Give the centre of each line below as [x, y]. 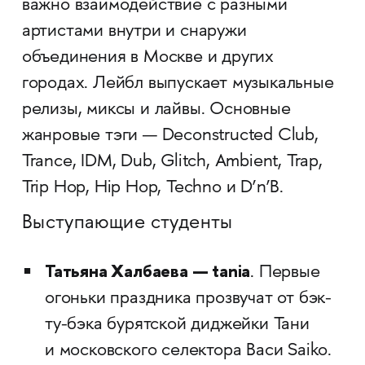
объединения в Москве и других [148, 58]
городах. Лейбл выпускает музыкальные [178, 84]
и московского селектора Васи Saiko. [188, 351]
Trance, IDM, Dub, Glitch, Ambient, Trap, [172, 162]
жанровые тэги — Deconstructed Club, [170, 136]
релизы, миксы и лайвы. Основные [156, 110]
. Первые [285, 273]
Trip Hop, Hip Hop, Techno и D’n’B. [153, 188]
